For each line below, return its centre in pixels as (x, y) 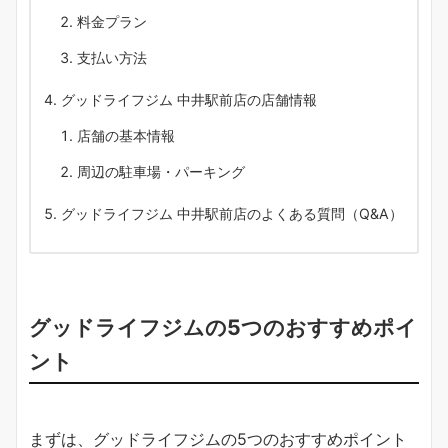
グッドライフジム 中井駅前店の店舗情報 (189, 100)
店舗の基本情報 (126, 136)
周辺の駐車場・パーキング (161, 172)
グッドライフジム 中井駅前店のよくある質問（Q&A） (232, 214)
